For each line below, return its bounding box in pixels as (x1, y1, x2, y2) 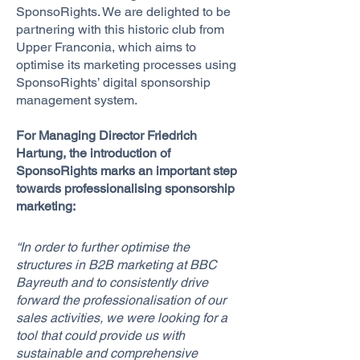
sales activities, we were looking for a (16, 310, 227, 325)
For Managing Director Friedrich (16, 128, 197, 143)
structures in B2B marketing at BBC (16, 257, 217, 272)
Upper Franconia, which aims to (16, 39, 196, 55)
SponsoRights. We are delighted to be (16, 4, 231, 19)
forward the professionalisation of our (16, 292, 226, 308)
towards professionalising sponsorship (16, 181, 235, 196)
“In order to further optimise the (16, 239, 190, 255)
